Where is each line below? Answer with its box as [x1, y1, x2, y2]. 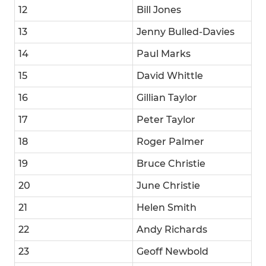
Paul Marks [137, 48, 191, 60]
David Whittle [137, 70, 203, 82]
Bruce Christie [137, 158, 205, 170]
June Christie [137, 180, 200, 192]
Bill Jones [137, 4, 181, 16]
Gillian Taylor [137, 92, 197, 104]
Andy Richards [137, 224, 207, 236]
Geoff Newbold [137, 246, 208, 258]
